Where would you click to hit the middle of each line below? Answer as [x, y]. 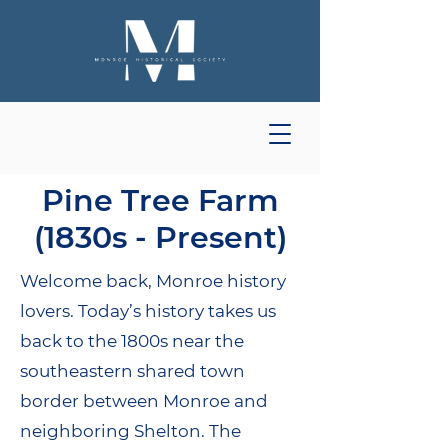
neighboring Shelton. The [130, 431]
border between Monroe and [144, 401]
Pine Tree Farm [160, 200]
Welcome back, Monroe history [153, 281]
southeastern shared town [132, 371]
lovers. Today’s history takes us [148, 311]
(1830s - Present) [160, 237]
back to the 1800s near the [132, 341]
